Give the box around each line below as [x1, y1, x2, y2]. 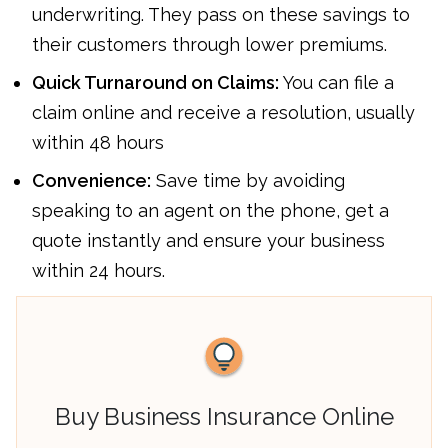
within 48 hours [32, 131, 164, 153]
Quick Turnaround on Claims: [32, 71, 279, 93]
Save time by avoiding [151, 169, 345, 191]
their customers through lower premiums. [32, 33, 392, 55]
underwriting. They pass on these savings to [32, 3, 410, 25]
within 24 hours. [32, 259, 165, 281]
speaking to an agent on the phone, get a [32, 199, 389, 221]
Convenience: [32, 169, 151, 191]
